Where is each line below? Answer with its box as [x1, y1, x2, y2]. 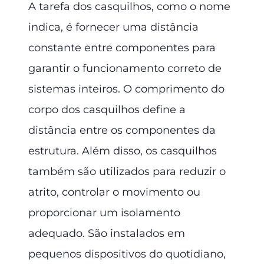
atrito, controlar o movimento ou [28, 185, 200, 199]
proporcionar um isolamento [28, 206, 180, 219]
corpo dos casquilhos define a [28, 103, 186, 116]
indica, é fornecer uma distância [28, 20, 199, 34]
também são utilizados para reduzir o [28, 164, 226, 178]
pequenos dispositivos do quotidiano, [28, 247, 226, 260]
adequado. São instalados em [28, 226, 185, 240]
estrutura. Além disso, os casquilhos [28, 144, 217, 157]
